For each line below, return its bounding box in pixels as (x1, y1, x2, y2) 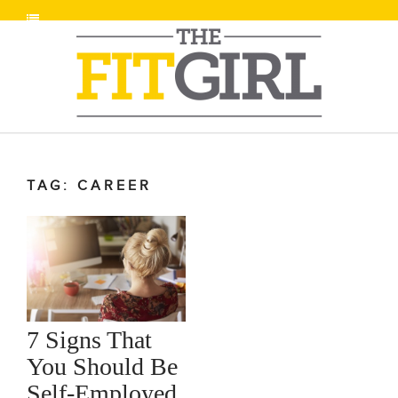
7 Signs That (27, 325, 152, 354)
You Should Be (27, 352, 178, 380)
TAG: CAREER (27, 177, 152, 195)
